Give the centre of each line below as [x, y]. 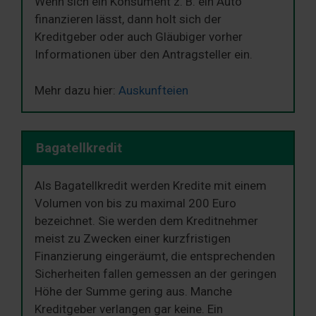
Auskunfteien [153, 90]
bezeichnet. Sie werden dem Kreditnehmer [146, 220]
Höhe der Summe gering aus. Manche [133, 291]
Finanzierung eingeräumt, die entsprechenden [155, 256]
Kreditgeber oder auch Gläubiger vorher [139, 37]
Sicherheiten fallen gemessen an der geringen [156, 273]
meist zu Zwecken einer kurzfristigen [133, 238]
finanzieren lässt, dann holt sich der [128, 19]
